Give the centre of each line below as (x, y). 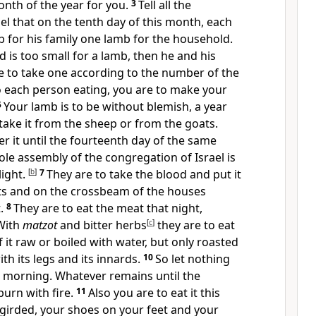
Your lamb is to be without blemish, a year (115, 107)
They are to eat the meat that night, (108, 208)
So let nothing (193, 259)
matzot (40, 225)
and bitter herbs (102, 225)
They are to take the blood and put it (144, 174)
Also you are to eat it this (154, 293)
